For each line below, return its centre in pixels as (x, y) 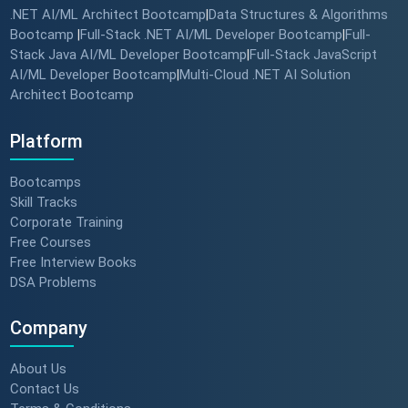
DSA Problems (53, 282)
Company (48, 328)
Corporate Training (66, 222)
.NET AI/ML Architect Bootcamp (107, 15)
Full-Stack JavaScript (313, 55)
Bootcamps (45, 182)
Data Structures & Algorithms (298, 15)
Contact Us (44, 388)
